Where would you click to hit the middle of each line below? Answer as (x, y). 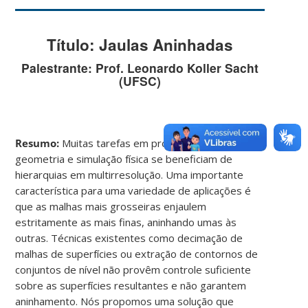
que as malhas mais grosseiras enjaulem (111, 207)
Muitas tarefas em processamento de (152, 143)
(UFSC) (140, 80)
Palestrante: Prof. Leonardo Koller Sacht (140, 67)
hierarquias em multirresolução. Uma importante (130, 175)
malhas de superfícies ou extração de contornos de (137, 254)
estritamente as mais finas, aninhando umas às (126, 222)
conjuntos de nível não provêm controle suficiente (133, 270)
